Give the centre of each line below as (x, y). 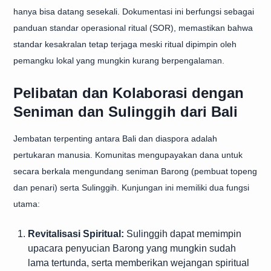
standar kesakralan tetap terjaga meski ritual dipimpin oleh (125, 44)
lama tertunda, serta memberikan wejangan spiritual (139, 263)
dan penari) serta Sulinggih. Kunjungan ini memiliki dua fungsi (131, 188)
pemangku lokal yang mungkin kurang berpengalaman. (119, 60)
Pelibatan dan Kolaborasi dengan (129, 93)
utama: (27, 204)
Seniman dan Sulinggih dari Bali (126, 112)
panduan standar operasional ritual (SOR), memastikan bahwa (133, 28)
